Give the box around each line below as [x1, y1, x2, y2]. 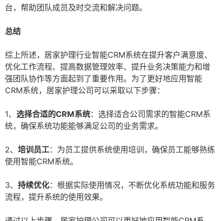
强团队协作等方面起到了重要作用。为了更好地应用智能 [5, 74, 202, 84]
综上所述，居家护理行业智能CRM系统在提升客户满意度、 [5, 50, 212, 60]
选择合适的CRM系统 [16, 109, 90, 119]
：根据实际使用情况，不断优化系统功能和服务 [49, 180, 215, 190]
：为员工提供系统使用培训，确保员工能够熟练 [49, 145, 215, 155]
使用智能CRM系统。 [5, 156, 78, 167]
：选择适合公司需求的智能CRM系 [90, 109, 211, 119]
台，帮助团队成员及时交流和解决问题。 [5, 2, 147, 13]
